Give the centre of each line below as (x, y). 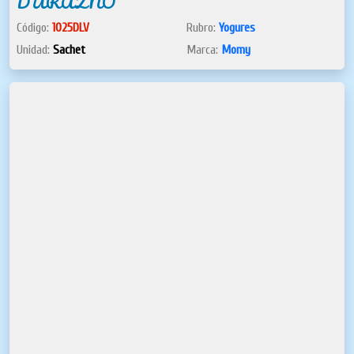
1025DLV (71, 27)
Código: (34, 27)
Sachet (69, 49)
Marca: (204, 49)
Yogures (237, 27)
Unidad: (35, 49)
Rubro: (203, 27)
